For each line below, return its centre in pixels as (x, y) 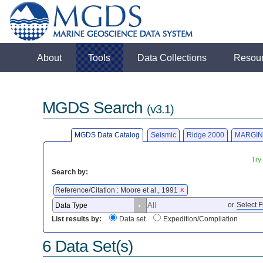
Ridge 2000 (205, 135)
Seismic (163, 135)
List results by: (77, 219)
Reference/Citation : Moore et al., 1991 (118, 190)
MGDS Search (95, 108)
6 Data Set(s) (88, 246)
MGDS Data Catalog (107, 135)
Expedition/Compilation (201, 219)
